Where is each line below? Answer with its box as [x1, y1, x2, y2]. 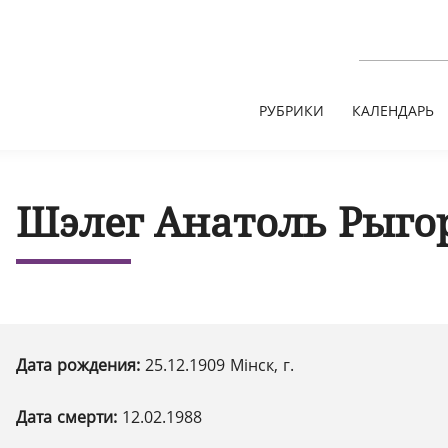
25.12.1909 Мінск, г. [145, 354, 294, 376]
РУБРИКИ [259, 101, 324, 120]
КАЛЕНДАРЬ [352, 101, 434, 120]
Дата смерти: [16, 406, 122, 428]
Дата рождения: [16, 354, 145, 376]
